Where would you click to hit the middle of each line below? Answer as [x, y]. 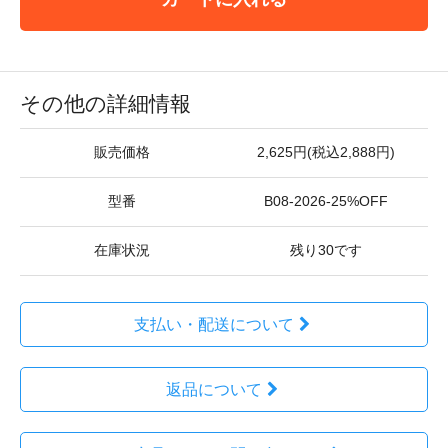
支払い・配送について [213, 324]
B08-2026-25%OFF [326, 201]
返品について [213, 389]
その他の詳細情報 [105, 103]
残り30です [326, 250]
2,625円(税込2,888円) [326, 152]
